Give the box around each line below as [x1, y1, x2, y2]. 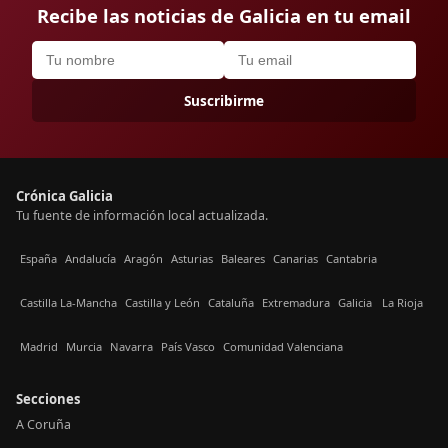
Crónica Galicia [16, 186, 113, 205]
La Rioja [382, 295, 423, 311]
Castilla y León [125, 295, 200, 311]
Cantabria [326, 251, 377, 267]
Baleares [221, 251, 265, 267]
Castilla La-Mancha [20, 295, 117, 311]
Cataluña [208, 295, 254, 311]
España [20, 251, 57, 267]
